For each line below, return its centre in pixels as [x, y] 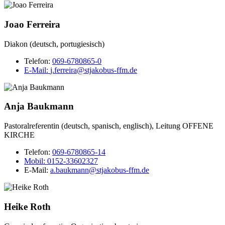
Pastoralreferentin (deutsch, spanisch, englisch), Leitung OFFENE [109, 126]
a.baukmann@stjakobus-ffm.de [100, 170]
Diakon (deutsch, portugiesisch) [54, 44]
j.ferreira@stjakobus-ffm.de [94, 70]
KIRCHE [19, 135]
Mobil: [36, 161]
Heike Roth [27, 206]
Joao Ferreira [32, 24]
